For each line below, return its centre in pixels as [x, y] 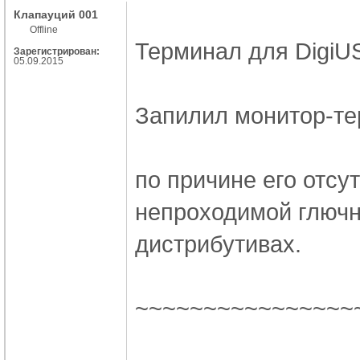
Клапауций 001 [56, 14]
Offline [44, 29]
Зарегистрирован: [57, 51]
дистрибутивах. [218, 243]
